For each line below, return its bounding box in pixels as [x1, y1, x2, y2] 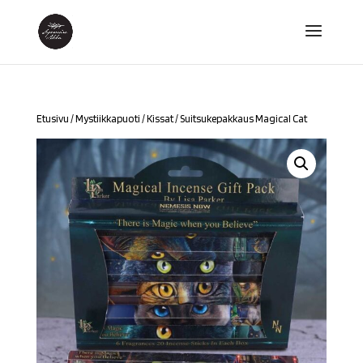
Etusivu [36, 113, 69, 125]
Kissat [146, 113, 173, 125]
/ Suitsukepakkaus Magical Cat [173, 113, 307, 125]
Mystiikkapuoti [75, 113, 140, 125]
